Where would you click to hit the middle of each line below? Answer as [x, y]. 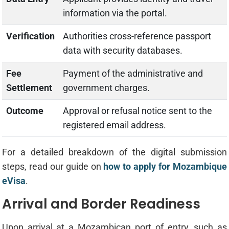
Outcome [25, 111]
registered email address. [114, 125]
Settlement [29, 88]
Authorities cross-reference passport [137, 36]
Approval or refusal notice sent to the [137, 111]
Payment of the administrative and [133, 74]
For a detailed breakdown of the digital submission [114, 152]
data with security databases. [122, 51]
